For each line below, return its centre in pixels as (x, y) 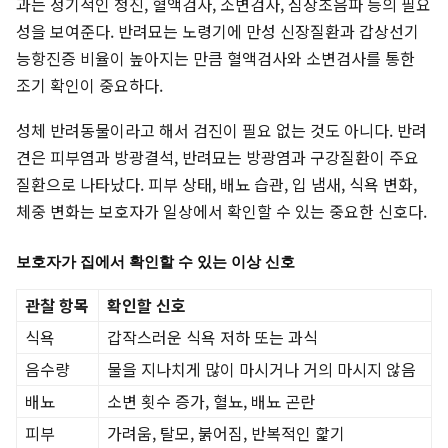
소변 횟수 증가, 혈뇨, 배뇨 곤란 (211, 401)
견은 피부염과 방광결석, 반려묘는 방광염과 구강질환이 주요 (217, 157)
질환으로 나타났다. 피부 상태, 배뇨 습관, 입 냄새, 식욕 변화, (216, 184)
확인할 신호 (146, 305)
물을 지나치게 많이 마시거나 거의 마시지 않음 (261, 369)
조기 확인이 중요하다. (89, 85)
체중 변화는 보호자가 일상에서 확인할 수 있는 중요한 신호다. (221, 211)
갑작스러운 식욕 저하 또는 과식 (212, 337)
